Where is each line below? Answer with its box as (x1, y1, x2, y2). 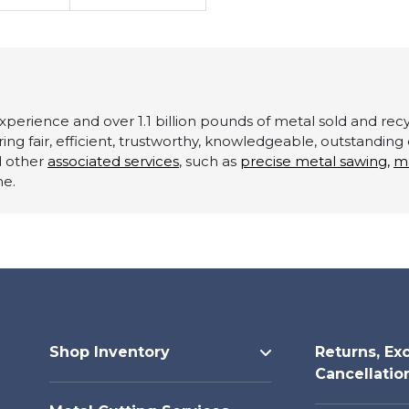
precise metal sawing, (240, 152, 390, 170)
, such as (179, 152, 240, 170)
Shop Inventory (49, 342, 170, 361)
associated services (47, 152, 179, 170)
